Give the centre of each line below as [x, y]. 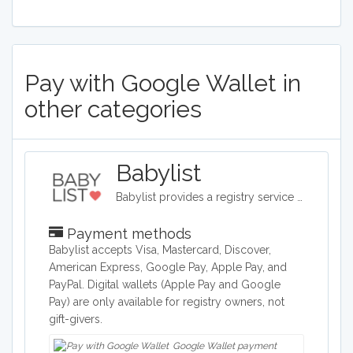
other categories [113, 109]
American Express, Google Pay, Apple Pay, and [168, 267]
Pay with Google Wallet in [163, 83]
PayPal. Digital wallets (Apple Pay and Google [165, 284]
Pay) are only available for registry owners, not [167, 302]
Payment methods [127, 234]
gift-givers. [76, 319]
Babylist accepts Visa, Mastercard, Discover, [160, 250]
